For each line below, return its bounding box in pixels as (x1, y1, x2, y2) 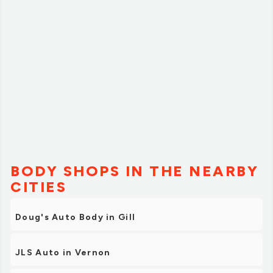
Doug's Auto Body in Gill (15, 212, 136, 223)
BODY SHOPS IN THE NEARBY (10, 162, 258, 180)
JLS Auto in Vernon (15, 247, 111, 258)
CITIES (10, 178, 66, 196)
